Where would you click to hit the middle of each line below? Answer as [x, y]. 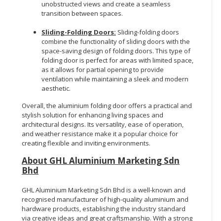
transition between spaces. [82, 13]
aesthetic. [56, 88]
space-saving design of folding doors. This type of [116, 51]
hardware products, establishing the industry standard [104, 208]
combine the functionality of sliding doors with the [116, 41]
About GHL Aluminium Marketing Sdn [101, 160]
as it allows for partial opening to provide [103, 69]
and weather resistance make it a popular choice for [100, 133]
